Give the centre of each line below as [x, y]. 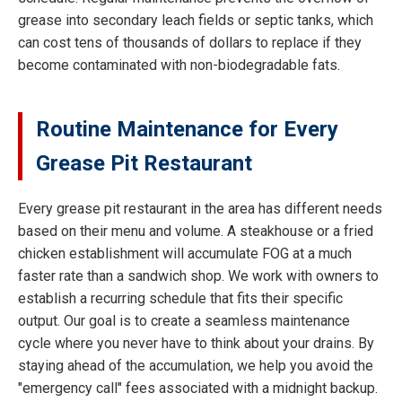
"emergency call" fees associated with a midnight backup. [198, 389]
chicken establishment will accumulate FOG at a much [185, 254]
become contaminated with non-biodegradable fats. [179, 65]
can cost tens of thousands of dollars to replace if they [190, 42]
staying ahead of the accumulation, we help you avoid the [196, 366]
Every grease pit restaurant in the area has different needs [200, 209]
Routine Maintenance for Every [187, 129]
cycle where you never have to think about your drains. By [196, 344]
